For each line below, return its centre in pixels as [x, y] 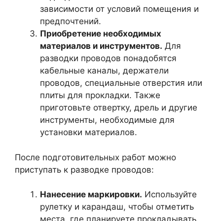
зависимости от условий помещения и [119, 9]
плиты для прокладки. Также [100, 95]
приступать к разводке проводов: [84, 169]
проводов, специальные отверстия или [121, 83]
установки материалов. [89, 132]
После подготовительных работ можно [95, 157]
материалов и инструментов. [101, 46]
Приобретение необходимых [101, 34]
